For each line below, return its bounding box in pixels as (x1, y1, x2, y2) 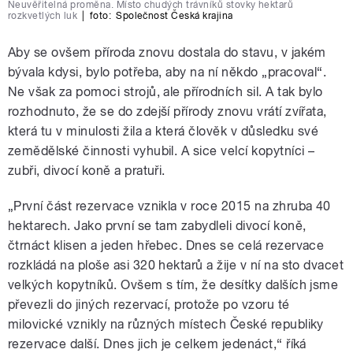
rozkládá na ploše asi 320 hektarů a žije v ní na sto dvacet (8, 258, 344, 273)
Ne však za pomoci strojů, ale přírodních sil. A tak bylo (8, 84, 323, 100)
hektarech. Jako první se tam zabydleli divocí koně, (8, 218, 307, 234)
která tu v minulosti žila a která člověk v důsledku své (8, 124, 319, 139)
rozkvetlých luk (8, 10, 78, 22)
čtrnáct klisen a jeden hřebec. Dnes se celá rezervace (8, 238, 325, 254)
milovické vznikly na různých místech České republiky (8, 317, 324, 333)
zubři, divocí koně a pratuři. (8, 163, 165, 179)
